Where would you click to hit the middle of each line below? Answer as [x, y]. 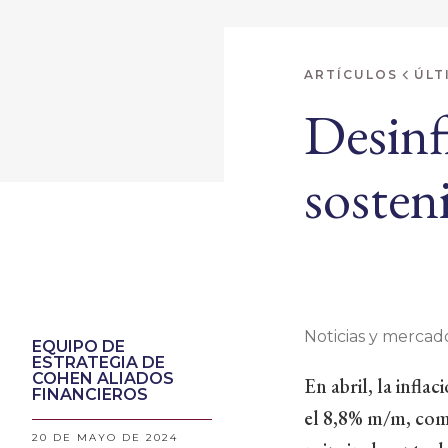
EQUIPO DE [78, 346]
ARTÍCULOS [351, 74]
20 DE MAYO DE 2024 [105, 437]
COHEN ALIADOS [103, 378]
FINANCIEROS [90, 394]
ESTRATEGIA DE [98, 362]
